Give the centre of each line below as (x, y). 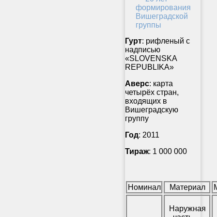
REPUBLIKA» (149, 67)
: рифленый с (166, 41)
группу (137, 119)
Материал (187, 187)
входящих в (146, 101)
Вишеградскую (152, 110)
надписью (143, 50)
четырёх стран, (152, 93)
